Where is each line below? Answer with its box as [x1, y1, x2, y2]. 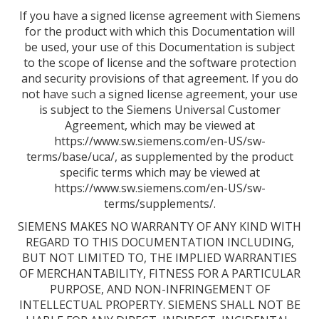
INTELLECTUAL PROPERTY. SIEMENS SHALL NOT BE [19, 297, 300, 313]
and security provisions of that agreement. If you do [21, 70, 298, 86]
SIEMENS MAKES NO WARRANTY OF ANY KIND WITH [18, 219, 301, 234]
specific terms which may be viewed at [59, 164, 260, 180]
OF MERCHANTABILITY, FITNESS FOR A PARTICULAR [19, 266, 300, 281]
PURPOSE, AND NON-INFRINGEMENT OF [49, 281, 270, 297]
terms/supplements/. [103, 196, 216, 211]
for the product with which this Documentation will [24, 23, 295, 39]
